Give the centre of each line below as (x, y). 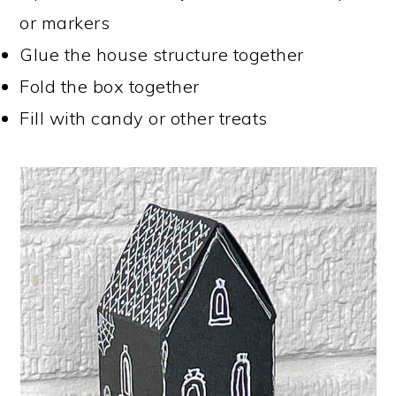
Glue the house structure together (162, 54)
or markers (65, 23)
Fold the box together (110, 86)
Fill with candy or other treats (144, 118)
